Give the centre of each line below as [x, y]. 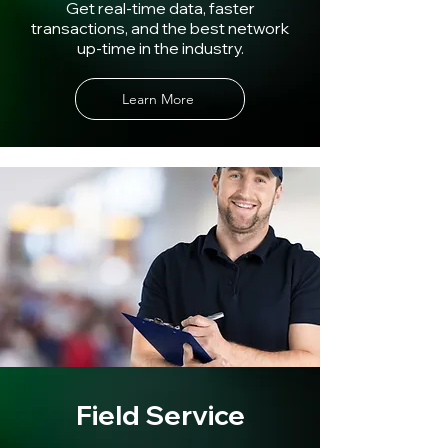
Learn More [158, 99]
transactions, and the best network [160, 28]
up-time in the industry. [160, 48]
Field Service [160, 415]
